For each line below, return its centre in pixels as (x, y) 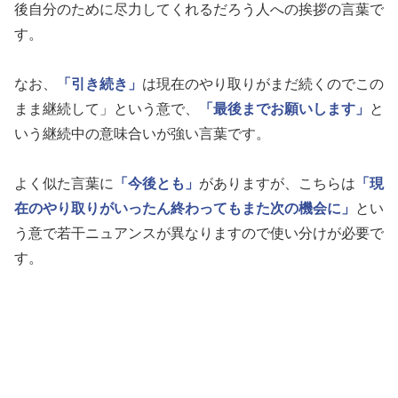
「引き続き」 (99, 84)
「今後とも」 (156, 184)
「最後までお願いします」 (284, 109)
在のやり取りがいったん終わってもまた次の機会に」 (185, 209)
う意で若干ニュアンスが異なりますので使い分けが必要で (199, 234)
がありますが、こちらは (277, 184)
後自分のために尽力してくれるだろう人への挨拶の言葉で (199, 10)
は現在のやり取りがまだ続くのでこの (263, 84)
